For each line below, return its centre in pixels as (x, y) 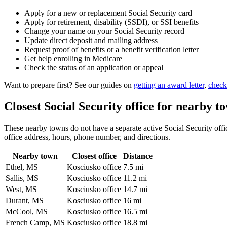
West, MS (21, 189)
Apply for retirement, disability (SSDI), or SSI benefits (111, 22)
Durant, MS (25, 200)
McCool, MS (27, 211)
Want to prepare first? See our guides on (69, 85)
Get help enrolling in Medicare (73, 59)
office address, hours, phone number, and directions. (87, 137)
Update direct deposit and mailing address (91, 41)
